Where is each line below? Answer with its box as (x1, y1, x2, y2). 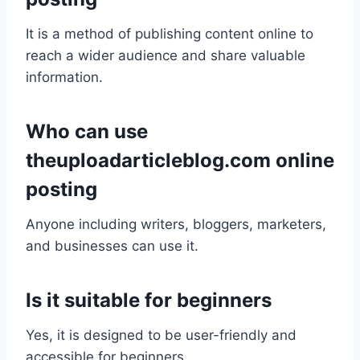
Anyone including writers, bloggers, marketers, (26, 216, 326, 233)
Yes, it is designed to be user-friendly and (26, 327, 297, 344)
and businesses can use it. (26, 238, 198, 255)
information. (26, 69, 103, 86)
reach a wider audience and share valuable (26, 47, 305, 64)
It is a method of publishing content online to (26, 26, 313, 43)
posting (26, 178, 97, 202)
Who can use (26, 120, 148, 144)
